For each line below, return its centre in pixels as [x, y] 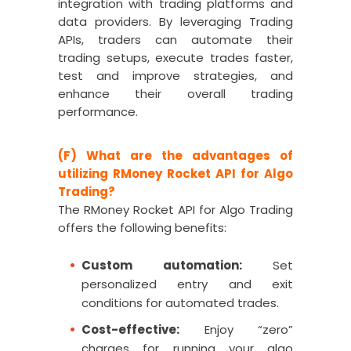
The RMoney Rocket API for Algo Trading [175, 210]
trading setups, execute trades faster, [175, 58]
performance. [98, 112]
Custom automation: [162, 265]
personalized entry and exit [187, 284]
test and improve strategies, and [175, 76]
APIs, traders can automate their [175, 40]
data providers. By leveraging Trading [175, 22]
